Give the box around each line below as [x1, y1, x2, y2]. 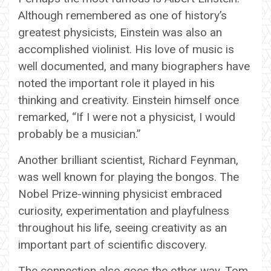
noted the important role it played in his [18, 76, 215, 90]
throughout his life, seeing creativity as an [18, 220, 227, 235]
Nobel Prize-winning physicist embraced [18, 186, 222, 201]
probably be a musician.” [18, 126, 141, 141]
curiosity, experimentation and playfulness [18, 203, 229, 218]
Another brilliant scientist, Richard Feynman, [18, 152, 238, 167]
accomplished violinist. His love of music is [18, 42, 234, 56]
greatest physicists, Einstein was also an [18, 25, 222, 39]
